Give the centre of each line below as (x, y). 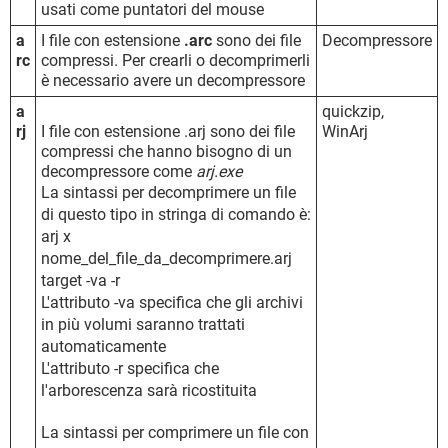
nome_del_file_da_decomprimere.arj (166, 258)
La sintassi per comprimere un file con (175, 432)
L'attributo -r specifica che (130, 368)
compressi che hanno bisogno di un (166, 151)
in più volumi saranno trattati (143, 324)
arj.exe (219, 171)
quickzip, (353, 111)
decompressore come (118, 171)
